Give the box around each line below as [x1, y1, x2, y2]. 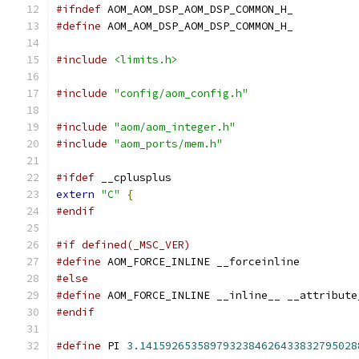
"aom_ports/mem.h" [114, 137, 223, 151]
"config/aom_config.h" [114, 87, 248, 100]
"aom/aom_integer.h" [114, 120, 236, 134]
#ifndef [56, 2, 101, 16]
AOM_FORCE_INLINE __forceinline [101, 255, 300, 268]
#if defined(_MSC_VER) [56, 238, 191, 252]
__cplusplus [95, 171, 171, 184]
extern [56, 188, 95, 201]
